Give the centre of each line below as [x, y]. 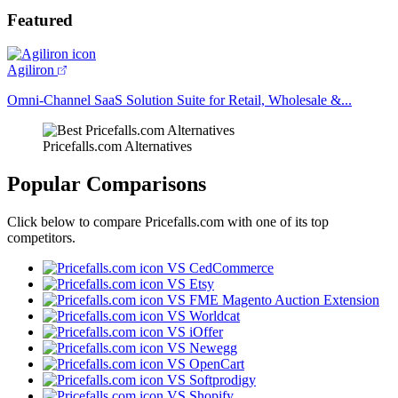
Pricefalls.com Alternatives [117, 147]
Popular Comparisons [107, 184]
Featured [40, 20]
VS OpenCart [206, 364]
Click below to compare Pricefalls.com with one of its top [168, 222]
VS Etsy [191, 284]
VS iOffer [195, 332]
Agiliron [31, 70]
